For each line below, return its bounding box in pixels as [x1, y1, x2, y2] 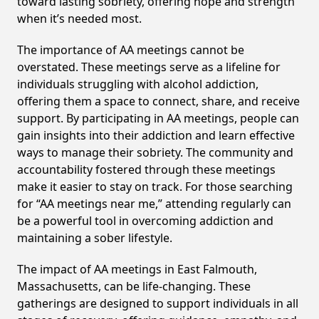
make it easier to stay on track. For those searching [17, 179, 293, 194]
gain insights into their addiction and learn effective [17, 127, 295, 143]
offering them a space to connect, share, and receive [17, 93, 300, 109]
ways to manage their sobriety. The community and [17, 145, 293, 160]
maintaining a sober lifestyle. [17, 230, 172, 246]
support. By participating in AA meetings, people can [17, 110, 299, 126]
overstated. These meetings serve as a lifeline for [17, 59, 281, 75]
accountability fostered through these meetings [17, 162, 276, 177]
